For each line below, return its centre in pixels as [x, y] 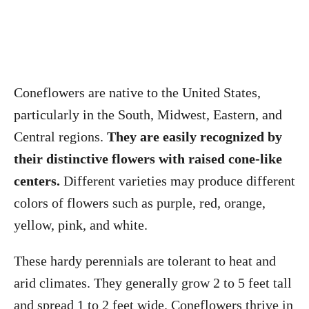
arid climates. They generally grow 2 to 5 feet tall [153, 283]
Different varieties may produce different [178, 181]
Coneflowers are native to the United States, [137, 92]
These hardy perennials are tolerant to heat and [145, 261]
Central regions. [59, 137]
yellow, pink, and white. [81, 225]
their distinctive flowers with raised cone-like [148, 159]
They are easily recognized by [193, 137]
